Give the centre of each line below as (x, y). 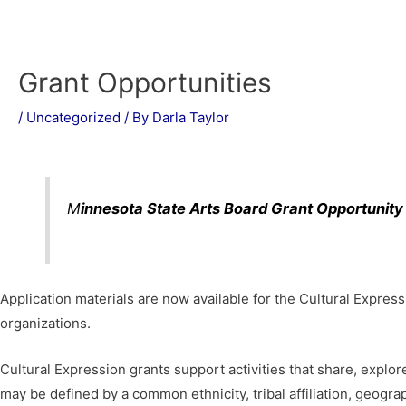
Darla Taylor (191, 118)
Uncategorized (73, 118)
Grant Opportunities (145, 83)
